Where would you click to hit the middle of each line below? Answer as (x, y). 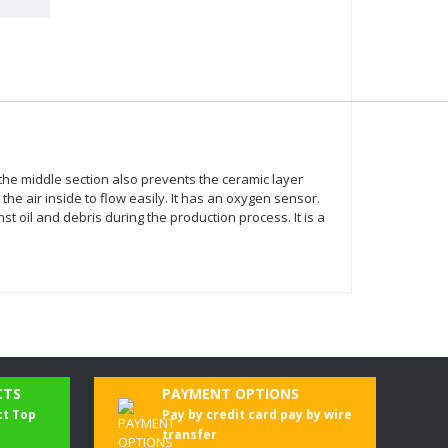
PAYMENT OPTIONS (230, 393)
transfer (189, 434)
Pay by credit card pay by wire (257, 414)
